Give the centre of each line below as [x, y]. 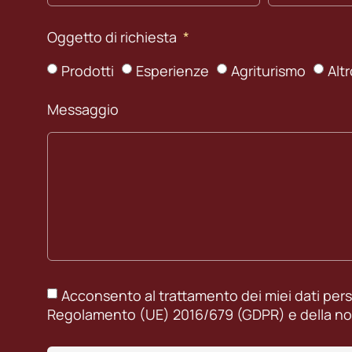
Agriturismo [268, 70]
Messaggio [83, 110]
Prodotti [88, 70]
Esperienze [172, 70]
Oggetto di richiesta [114, 37]
